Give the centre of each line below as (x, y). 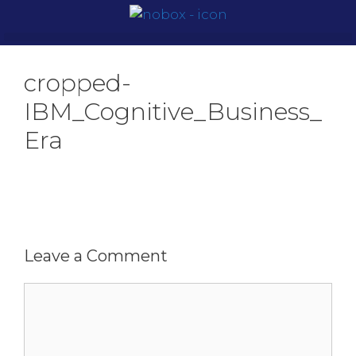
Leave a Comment (96, 255)
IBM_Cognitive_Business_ (173, 112)
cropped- (77, 83)
